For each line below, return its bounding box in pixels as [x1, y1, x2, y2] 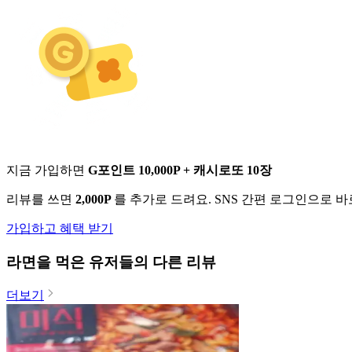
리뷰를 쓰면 [6, 192, 75, 206]
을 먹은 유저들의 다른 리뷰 [36, 253, 216, 270]
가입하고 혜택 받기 [6, 221, 113, 235]
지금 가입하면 [6, 163, 88, 177]
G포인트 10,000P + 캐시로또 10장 [88, 163, 272, 177]
